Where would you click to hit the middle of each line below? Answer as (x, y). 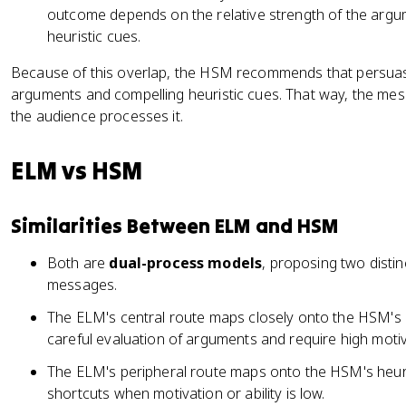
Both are (78, 263)
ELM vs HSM (77, 170)
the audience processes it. (97, 116)
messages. (82, 285)
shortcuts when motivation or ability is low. (186, 393)
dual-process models (186, 263)
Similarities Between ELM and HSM (175, 226)
